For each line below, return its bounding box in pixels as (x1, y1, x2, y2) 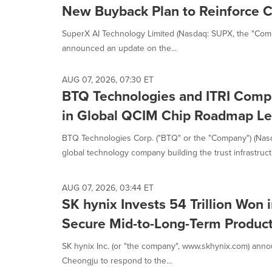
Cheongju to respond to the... (62, 254, 172, 267)
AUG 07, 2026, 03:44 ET (62, 182, 154, 194)
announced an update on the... (62, 42, 177, 55)
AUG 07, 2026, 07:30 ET (62, 73, 154, 86)
